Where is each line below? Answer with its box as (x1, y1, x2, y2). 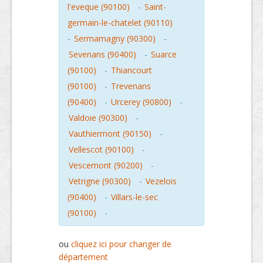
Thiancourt (111, 64, 152, 76)
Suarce (151, 48, 177, 60)
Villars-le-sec (111, 191, 158, 203)
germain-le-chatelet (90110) (68, 16, 173, 28)
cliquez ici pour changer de (71, 238, 171, 249)
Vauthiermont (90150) (69, 127, 151, 139)
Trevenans (111, 80, 151, 92)
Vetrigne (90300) (69, 175, 131, 187)
